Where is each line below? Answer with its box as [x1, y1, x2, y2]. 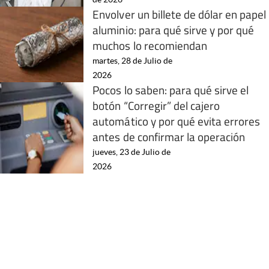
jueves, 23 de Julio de [92, 147, 171, 157]
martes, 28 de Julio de [92, 55, 173, 65]
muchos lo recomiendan [92, 36, 207, 54]
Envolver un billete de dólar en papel [92, 5, 267, 23]
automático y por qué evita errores [92, 112, 261, 130]
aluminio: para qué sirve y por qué [92, 20, 255, 38]
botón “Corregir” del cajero [92, 96, 220, 114]
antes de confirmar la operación [92, 127, 246, 145]
